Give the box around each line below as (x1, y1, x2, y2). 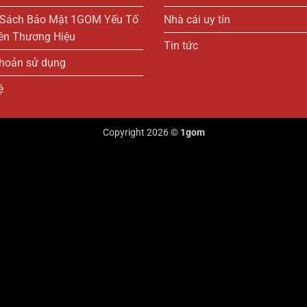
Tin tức (164, 38, 198, 52)
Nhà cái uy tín (164, 12, 230, 26)
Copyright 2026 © (102, 126, 180, 138)
